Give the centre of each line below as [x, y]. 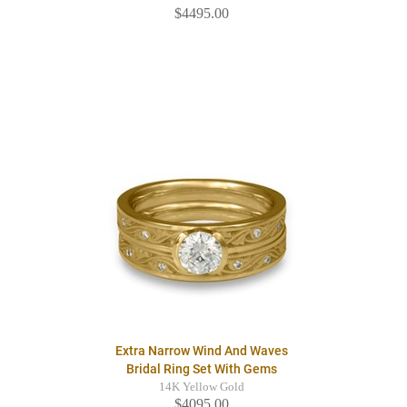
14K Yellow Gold [201, 387]
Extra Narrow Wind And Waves [201, 351]
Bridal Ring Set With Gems [201, 369]
